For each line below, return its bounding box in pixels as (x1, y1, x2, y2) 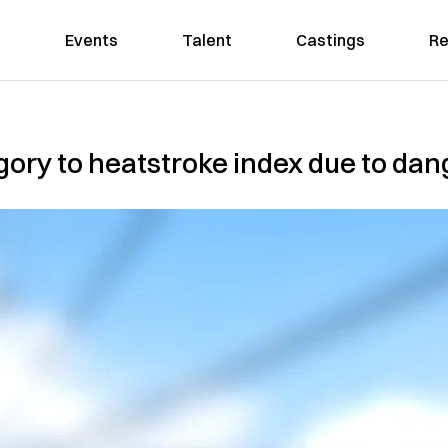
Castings (295, 30, 365, 50)
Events (64, 30, 118, 50)
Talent (181, 30, 232, 50)
